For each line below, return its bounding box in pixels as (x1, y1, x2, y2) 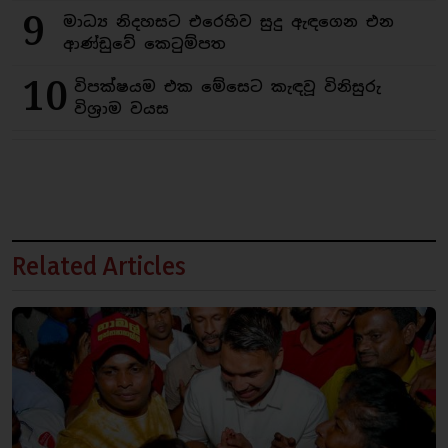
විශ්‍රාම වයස (74, 99, 169, 119)
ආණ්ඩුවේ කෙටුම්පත (62, 34, 226, 54)
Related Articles (12, 250, 186, 282)
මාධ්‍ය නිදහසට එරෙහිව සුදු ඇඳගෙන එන (62, 12, 394, 32)
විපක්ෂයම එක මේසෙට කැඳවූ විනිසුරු (74, 77, 381, 97)
